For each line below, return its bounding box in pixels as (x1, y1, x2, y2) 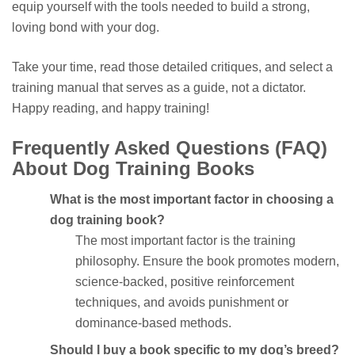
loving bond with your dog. (12, 20, 159, 34)
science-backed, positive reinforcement (75, 274, 294, 288)
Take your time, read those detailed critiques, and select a (12, 59, 333, 74)
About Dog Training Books (12, 157, 254, 179)
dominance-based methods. (75, 315, 231, 330)
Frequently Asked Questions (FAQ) (12, 136, 327, 158)
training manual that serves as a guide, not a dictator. (12, 80, 306, 94)
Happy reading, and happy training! (12, 101, 209, 115)
